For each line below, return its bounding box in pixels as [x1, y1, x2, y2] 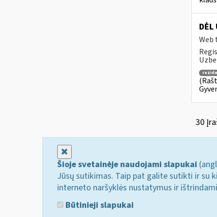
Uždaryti [67, 145, 98, 157]
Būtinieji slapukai [63, 199, 134, 211]
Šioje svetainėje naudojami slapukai [57, 158, 197, 170]
